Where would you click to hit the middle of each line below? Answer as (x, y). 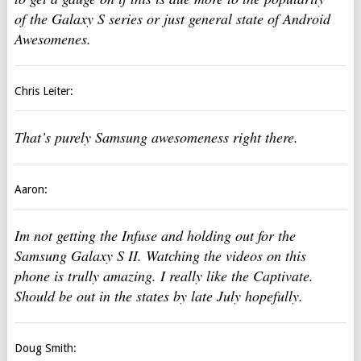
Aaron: (31, 189)
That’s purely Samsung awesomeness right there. (156, 137)
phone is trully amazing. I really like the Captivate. (164, 276)
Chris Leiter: (44, 91)
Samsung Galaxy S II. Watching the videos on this (160, 255)
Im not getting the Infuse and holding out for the (155, 235)
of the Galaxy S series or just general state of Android (172, 19)
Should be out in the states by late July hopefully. (158, 296)
